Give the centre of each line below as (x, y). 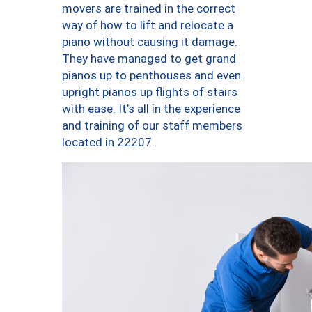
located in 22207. (108, 142)
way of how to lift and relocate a (148, 25)
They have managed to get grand (149, 59)
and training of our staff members (152, 126)
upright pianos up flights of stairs (150, 92)
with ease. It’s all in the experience (151, 109)
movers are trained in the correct (149, 9)
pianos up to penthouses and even (151, 76)
